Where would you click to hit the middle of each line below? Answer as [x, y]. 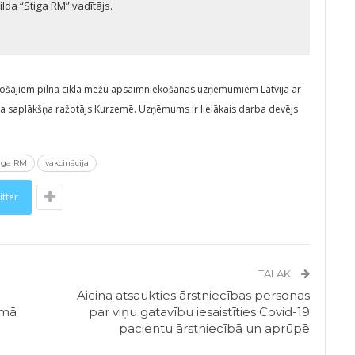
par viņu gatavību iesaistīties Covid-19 [200, 311]
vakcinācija [67, 162]
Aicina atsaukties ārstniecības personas [194, 295]
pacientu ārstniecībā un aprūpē [215, 328]
